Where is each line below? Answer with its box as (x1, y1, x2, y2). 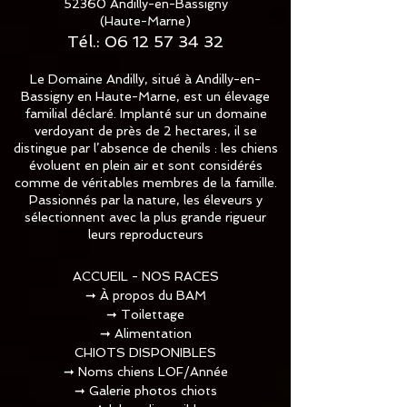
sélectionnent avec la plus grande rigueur (25, 210, 266, 225)
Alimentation (114, 326, 192, 342)
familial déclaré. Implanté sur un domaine (24, 106, 267, 122)
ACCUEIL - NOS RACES (72, 269, 219, 284)
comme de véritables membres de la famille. (14, 175, 277, 191)
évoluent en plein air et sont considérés (28, 158, 263, 174)
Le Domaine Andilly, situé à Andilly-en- (30, 72, 261, 87)
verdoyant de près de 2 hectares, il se (34, 124, 257, 139)
